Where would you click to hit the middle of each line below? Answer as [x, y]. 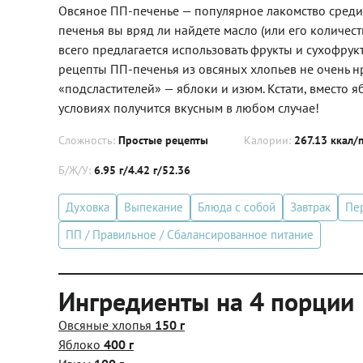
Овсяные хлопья [107, 325]
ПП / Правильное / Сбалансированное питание [190, 234]
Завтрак [310, 207]
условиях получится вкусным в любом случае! [190, 107]
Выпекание [154, 207]
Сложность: [88, 140]
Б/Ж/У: [76, 170]
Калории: [269, 140]
